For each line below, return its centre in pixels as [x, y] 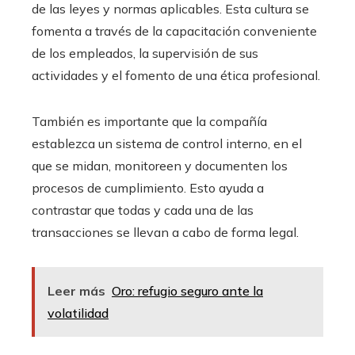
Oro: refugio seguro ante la [187, 290]
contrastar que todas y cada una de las [143, 210]
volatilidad [78, 313]
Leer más [76, 290]
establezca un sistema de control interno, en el [167, 143]
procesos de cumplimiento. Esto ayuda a [148, 187]
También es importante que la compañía [149, 121]
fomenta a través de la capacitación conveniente [174, 31]
